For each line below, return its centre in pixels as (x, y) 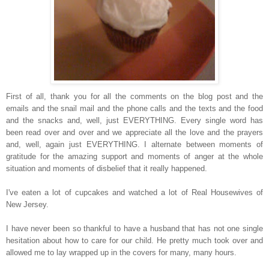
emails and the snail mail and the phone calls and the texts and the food (134, 108)
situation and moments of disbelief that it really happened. (107, 168)
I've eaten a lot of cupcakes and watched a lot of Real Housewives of (134, 192)
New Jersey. (27, 204)
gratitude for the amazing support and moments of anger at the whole (134, 156)
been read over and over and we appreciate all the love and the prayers (134, 132)
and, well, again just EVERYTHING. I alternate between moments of (134, 144)
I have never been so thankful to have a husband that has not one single (134, 228)
